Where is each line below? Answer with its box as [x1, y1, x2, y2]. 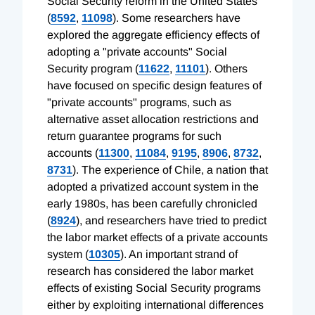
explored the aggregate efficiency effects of [47, 28, 259, 41]
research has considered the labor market [47, 264, 253, 277]
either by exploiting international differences [47, 298, 264, 311]
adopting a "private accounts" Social [47, 45, 227, 58]
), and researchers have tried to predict [76, 214, 266, 226]
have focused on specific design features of [47, 79, 262, 91]
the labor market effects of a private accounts [47, 231, 268, 243]
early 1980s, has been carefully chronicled [47, 197, 257, 210]
